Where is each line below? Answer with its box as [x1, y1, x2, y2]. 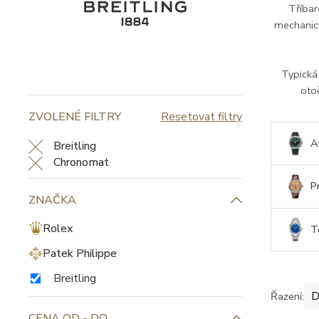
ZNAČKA [28, 192, 76, 208]
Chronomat [53, 155, 109, 170]
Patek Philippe [43, 246, 117, 261]
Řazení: [271, 288, 304, 303]
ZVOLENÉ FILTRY [28, 109, 121, 125]
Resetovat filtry [161, 109, 242, 125]
